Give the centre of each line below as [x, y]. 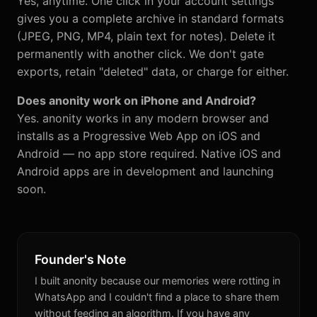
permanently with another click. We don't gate [140, 54]
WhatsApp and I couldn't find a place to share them [157, 297]
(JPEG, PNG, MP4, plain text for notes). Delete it [146, 36]
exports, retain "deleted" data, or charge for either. [153, 71]
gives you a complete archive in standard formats [150, 18]
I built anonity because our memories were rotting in [157, 281]
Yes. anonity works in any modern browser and [143, 118]
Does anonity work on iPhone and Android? [137, 100]
